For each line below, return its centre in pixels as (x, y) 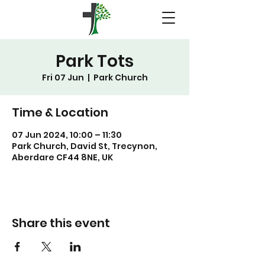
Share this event (61, 223)
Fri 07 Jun (63, 77)
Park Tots (95, 61)
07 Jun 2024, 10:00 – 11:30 (67, 135)
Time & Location (60, 112)
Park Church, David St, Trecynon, (85, 146)
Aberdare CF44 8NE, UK (62, 157)
